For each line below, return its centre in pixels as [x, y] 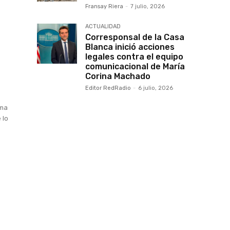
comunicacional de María [135, 66]
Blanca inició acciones [130, 47]
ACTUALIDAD [103, 26]
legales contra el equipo [134, 57]
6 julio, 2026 [156, 88]
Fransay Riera [104, 6]
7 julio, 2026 [148, 6]
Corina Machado [118, 76]
